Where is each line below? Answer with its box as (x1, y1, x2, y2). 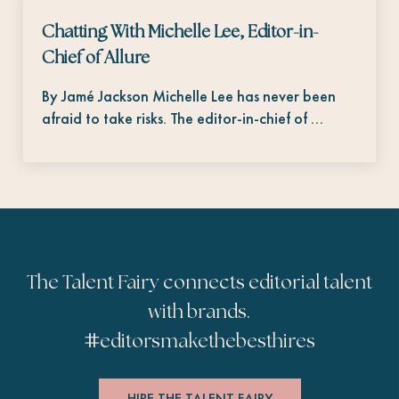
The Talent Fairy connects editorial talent (27, 273, 372, 293)
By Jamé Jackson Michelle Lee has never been (42, 85, 337, 107)
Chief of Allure (42, 49, 151, 67)
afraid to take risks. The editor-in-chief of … (42, 108, 324, 129)
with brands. (149, 302, 250, 322)
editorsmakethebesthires (100, 331, 315, 352)
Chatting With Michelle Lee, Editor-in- (42, 23, 320, 41)
